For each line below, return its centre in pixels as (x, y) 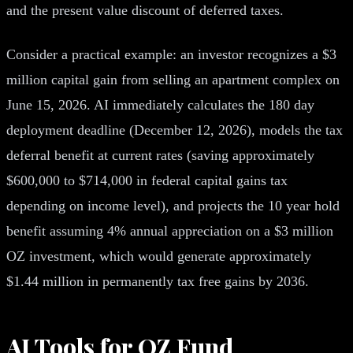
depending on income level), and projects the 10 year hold (173, 205)
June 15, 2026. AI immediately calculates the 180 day (160, 104)
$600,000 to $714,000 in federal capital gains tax (147, 180)
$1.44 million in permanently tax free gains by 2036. (158, 281)
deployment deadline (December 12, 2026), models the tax (175, 130)
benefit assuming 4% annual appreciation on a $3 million (170, 230)
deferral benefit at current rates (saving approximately (160, 155)
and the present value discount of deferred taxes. (145, 10)
